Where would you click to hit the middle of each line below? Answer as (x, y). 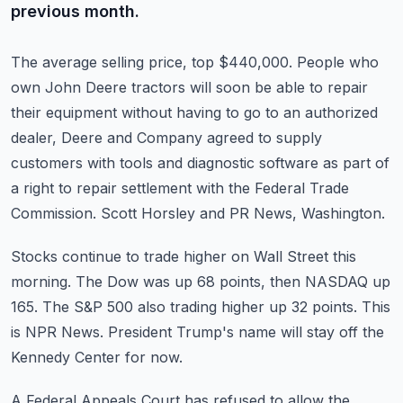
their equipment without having (116, 112)
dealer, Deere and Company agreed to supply (166, 138)
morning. (41, 282)
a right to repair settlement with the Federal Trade (180, 188)
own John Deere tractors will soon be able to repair (189, 87)
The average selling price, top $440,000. (152, 62)
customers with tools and (97, 163)
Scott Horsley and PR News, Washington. (243, 213)
